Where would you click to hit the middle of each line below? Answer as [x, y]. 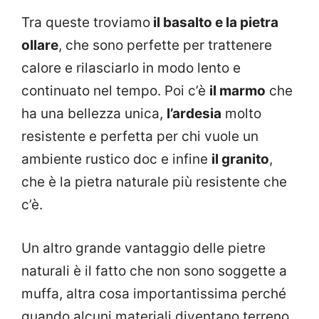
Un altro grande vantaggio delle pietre [143, 248]
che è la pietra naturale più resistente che [154, 182]
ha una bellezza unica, [94, 114]
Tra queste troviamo [86, 23]
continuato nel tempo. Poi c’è [115, 91]
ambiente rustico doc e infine [116, 159]
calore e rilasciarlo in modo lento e [131, 68]
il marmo [237, 91]
